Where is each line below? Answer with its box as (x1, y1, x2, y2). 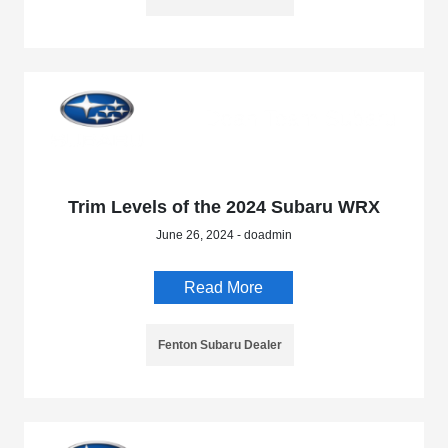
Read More (184, 279, 264, 296)
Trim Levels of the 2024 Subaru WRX (67, 197, 380, 217)
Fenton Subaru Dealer (157, 338, 282, 352)
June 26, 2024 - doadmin (155, 228, 292, 242)
